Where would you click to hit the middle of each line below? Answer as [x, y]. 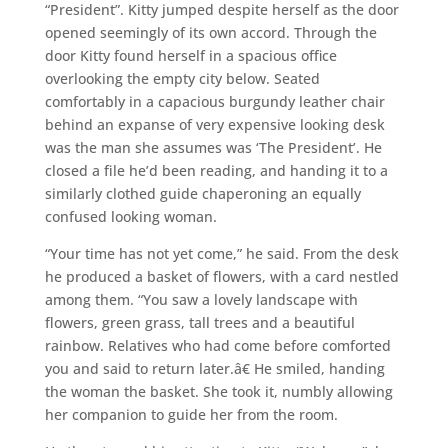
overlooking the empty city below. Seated [182, 78]
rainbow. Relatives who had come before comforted [217, 345]
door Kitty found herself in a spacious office [190, 55]
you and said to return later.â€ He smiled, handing [214, 368]
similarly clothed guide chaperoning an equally [202, 193]
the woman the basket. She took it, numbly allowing [218, 391]
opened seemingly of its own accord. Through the [210, 32]
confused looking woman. [130, 216]
